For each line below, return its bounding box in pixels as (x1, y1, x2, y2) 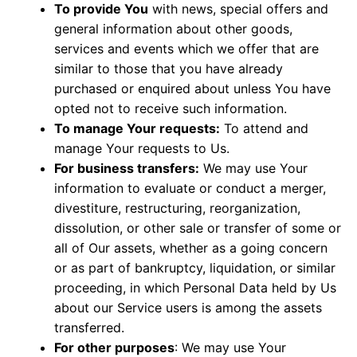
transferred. (54, 319, 124, 335)
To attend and (220, 120, 308, 136)
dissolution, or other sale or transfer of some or (54, 219, 341, 236)
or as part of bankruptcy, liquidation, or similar (54, 259, 335, 276)
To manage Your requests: (54, 120, 220, 136)
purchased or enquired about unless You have (54, 80, 331, 96)
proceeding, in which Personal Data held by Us (54, 279, 336, 296)
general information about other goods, (54, 20, 292, 37)
